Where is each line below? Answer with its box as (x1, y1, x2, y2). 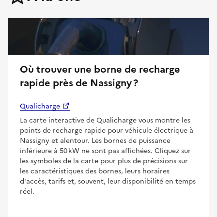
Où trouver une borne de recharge (20, 62, 180, 77)
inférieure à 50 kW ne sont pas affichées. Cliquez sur (20, 145, 191, 156)
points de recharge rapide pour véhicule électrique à (20, 125, 193, 136)
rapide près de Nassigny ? (20, 75, 138, 90)
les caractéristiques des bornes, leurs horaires (20, 166, 170, 176)
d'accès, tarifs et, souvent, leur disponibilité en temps (20, 176, 196, 186)
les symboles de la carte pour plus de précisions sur (20, 155, 188, 166)
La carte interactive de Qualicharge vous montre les (20, 115, 190, 125)
